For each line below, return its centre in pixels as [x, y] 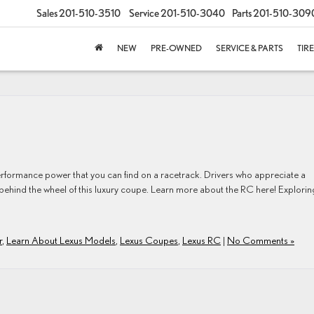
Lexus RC [202, 240]
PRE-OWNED [176, 48]
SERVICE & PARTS [250, 48]
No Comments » [261, 240]
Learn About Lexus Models [61, 240]
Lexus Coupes [149, 240]
